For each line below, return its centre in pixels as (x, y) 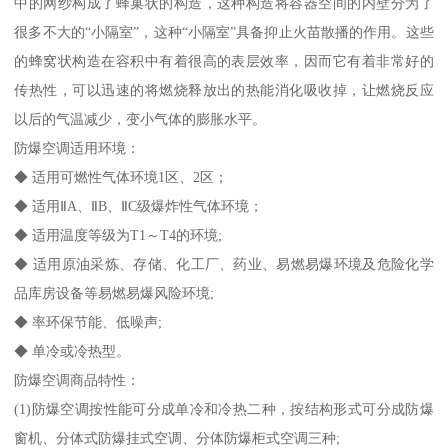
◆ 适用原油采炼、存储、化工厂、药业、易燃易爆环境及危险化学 (224, 264)
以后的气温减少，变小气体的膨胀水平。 (140, 119)
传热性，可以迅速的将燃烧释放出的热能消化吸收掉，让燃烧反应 (224, 90)
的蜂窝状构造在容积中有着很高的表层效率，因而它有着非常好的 (224, 61)
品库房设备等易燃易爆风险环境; (114, 293)
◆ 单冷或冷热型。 (72, 351)
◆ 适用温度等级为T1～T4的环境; (118, 235)
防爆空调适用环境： (77, 148)
